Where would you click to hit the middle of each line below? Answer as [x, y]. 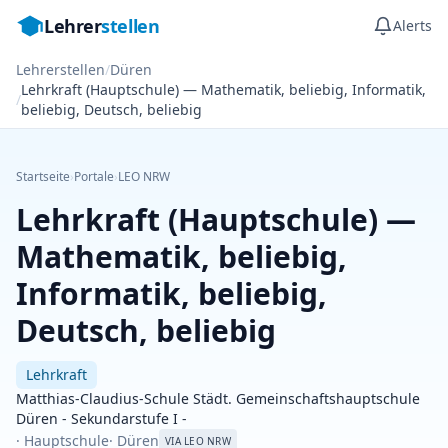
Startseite [43, 176]
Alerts [412, 25]
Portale [94, 176]
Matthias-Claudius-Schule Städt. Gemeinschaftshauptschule [218, 398]
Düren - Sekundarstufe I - [101, 418]
